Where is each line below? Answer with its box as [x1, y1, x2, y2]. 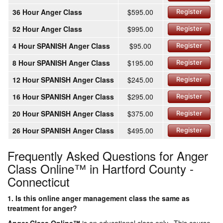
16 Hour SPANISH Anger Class [12, 92, 114, 102]
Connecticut [7, 173, 70, 191]
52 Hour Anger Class [12, 24, 82, 34]
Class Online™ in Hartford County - [7, 160, 194, 178]
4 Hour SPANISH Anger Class [12, 41, 110, 51]
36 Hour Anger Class [12, 7, 82, 17]
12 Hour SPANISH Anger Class [12, 75, 114, 85]
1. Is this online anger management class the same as [7, 193, 190, 204]
